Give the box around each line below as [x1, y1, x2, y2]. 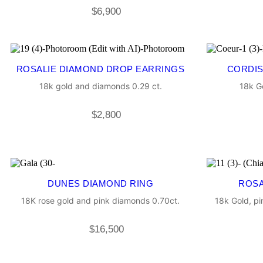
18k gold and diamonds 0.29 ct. [39, 81, 162, 92]
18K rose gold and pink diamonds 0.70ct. [21, 195, 180, 206]
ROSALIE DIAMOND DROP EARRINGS [16, 64, 185, 75]
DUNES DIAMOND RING [48, 178, 153, 189]
